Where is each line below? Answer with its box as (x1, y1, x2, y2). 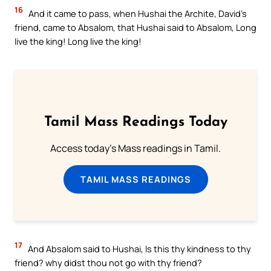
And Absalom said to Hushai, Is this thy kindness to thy (26, 242, 251, 255)
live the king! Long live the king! (15, 34, 142, 47)
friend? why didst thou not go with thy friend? (15, 256, 202, 269)
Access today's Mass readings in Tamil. (50, 142, 221, 155)
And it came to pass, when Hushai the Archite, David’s (27, 7, 247, 19)
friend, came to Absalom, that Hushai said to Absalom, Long (15, 21, 256, 33)
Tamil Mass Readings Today (44, 116, 227, 130)
